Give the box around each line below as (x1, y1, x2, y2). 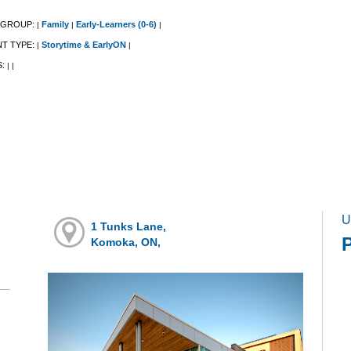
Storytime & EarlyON (42, 40, 126, 50)
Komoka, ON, (91, 236, 161, 249)
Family (42, 20, 69, 30)
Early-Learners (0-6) (76, 20, 157, 30)
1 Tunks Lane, (91, 220, 167, 233)
